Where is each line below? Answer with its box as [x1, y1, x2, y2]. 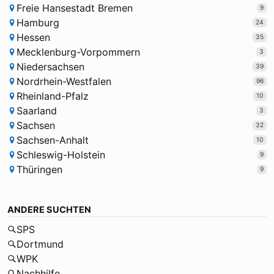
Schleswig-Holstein [16, 149, 105, 161]
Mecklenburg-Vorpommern [16, 46, 140, 59]
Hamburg [16, 17, 59, 29]
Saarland [16, 105, 57, 117]
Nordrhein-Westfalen [16, 75, 111, 88]
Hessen [16, 31, 50, 44]
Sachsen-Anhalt [16, 134, 89, 147]
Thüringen [16, 163, 62, 176]
